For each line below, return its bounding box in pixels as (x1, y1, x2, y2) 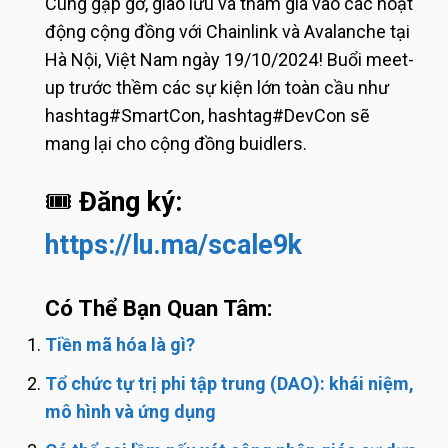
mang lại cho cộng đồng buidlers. (45, 132, 307, 154)
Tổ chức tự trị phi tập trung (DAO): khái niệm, (45, 373, 414, 395)
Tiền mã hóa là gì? (45, 334, 195, 356)
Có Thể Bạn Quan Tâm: (45, 295, 273, 322)
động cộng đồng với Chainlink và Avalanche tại (45, 20, 410, 42)
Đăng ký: (79, 185, 182, 218)
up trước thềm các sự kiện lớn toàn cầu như (45, 76, 389, 98)
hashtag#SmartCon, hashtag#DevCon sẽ (45, 104, 370, 126)
